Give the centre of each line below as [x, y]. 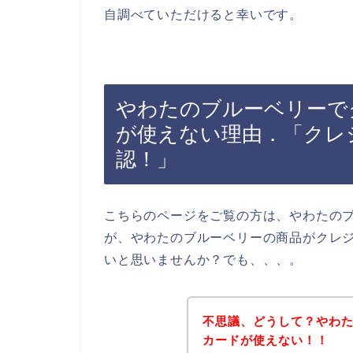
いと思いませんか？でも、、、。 [203, 259]
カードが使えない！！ [266, 340]
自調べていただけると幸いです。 [203, 15]
